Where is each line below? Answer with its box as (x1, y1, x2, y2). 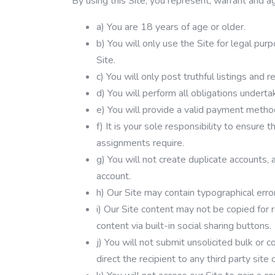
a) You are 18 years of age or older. (96, 20, 246, 34)
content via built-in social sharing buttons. (96, 219, 271, 233)
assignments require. (96, 136, 184, 150)
